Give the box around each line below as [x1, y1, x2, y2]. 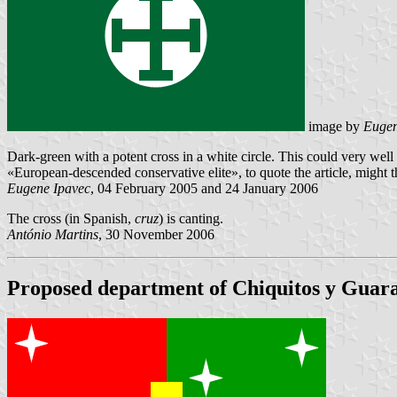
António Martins [7, 227, 98, 243]
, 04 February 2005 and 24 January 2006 [90, 181, 318, 197]
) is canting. [159, 211, 223, 227]
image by [305, 119, 363, 135]
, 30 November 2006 [98, 227, 214, 243]
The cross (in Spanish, [7, 211, 135, 227]
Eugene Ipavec [7, 181, 90, 197]
